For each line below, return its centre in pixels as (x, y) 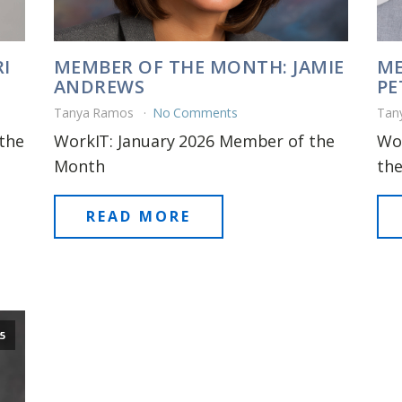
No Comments (195, 113)
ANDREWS (99, 87)
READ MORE (138, 217)
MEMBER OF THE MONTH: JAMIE (199, 67)
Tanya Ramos (95, 113)
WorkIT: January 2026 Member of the (194, 141)
